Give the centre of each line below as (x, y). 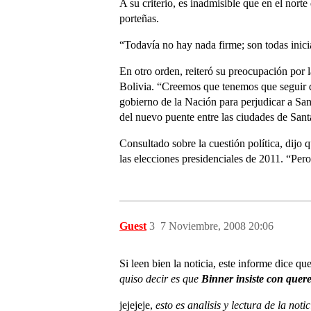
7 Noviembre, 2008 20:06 (217, 226)
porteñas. (139, 18)
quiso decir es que (159, 279)
